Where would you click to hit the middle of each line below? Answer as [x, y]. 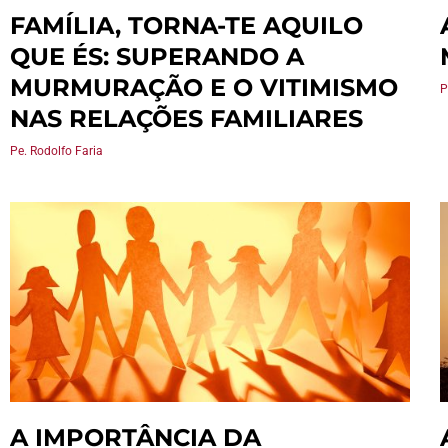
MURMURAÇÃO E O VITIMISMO [204, 87]
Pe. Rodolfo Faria [56, 151]
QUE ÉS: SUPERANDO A [157, 56]
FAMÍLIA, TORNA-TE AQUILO [186, 25]
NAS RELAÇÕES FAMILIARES [186, 118]
